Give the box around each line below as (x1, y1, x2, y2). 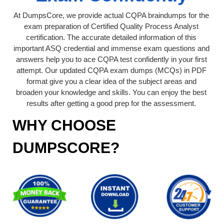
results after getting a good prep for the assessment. (26, 98, 196, 107)
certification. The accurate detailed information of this (26, 32, 196, 41)
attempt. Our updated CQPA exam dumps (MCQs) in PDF (16, 65, 206, 74)
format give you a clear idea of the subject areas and (26, 76, 196, 85)
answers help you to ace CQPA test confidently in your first (15, 54, 207, 63)
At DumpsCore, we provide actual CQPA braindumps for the (13, 10, 209, 19)
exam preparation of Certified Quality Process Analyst (24, 21, 198, 30)
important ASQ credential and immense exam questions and (13, 43, 209, 52)
